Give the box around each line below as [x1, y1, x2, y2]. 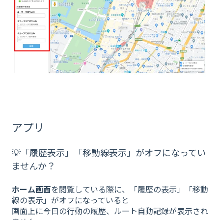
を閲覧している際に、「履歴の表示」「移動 [51, 183, 208, 195]
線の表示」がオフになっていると [12, 193, 129, 206]
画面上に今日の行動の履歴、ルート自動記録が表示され [12, 204, 208, 217]
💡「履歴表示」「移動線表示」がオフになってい [12, 146, 206, 159]
